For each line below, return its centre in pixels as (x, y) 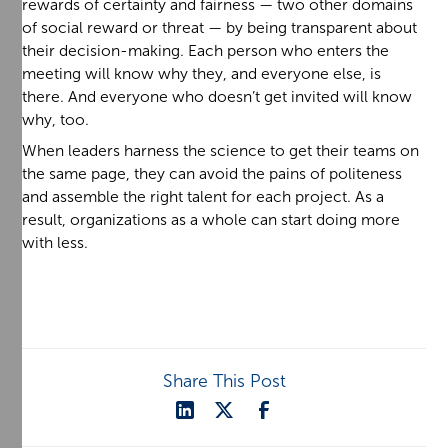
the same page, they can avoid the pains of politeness (212, 173)
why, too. (56, 120)
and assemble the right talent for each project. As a (203, 196)
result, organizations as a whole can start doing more (211, 219)
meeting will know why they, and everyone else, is (202, 74)
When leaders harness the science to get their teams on (221, 150)
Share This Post (224, 381)
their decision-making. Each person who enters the (206, 51)
